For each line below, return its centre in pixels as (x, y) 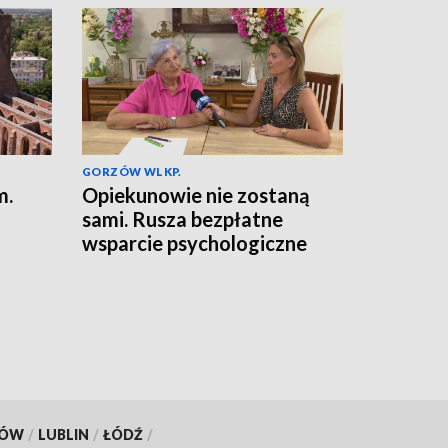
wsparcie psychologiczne (194, 243)
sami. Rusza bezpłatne (182, 219)
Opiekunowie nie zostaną (195, 195)
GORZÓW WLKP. (132, 172)
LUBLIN (63, 435)
